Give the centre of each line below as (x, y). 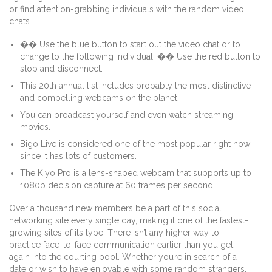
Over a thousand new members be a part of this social (115, 209)
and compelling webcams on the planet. (100, 98)
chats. (20, 22)
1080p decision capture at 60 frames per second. (118, 185)
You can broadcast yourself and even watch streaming (127, 115)
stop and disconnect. (62, 69)
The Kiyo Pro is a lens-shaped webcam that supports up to (136, 173)
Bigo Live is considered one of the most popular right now (135, 144)
